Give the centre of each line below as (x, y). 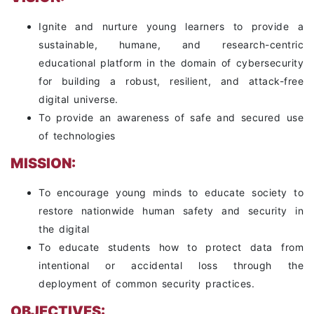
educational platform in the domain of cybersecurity (171, 63)
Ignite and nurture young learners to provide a (171, 27)
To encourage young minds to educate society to (171, 193)
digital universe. (78, 100)
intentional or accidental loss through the (171, 266)
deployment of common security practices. (146, 284)
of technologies (77, 136)
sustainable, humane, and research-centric (171, 45)
